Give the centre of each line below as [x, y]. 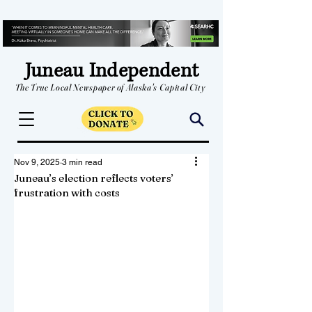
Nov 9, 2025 [37, 162]
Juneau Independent [112, 71]
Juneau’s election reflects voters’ [94, 178]
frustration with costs [67, 193]
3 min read [82, 162]
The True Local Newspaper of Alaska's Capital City [110, 87]
